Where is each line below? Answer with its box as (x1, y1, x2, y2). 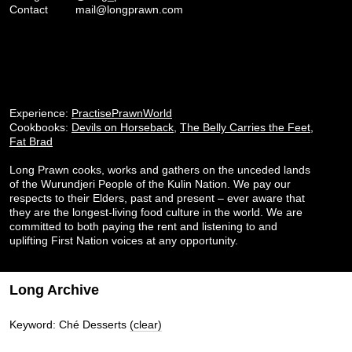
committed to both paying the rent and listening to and (9, 220, 277, 233)
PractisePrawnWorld (71, 107, 172, 120)
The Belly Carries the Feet (180, 121, 310, 134)
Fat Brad (9, 135, 53, 148)
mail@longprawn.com (75, 2, 183, 16)
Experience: (9, 107, 71, 120)
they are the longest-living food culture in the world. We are (9, 206, 302, 219)
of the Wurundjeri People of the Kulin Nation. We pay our (9, 178, 291, 191)
